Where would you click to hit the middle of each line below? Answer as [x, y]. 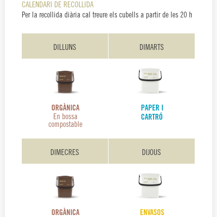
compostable [65, 124]
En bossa [65, 117]
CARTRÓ [152, 117]
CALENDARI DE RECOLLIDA [58, 5]
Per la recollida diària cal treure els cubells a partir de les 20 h [107, 15]
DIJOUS [151, 153]
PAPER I [152, 108]
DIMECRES [65, 153]
